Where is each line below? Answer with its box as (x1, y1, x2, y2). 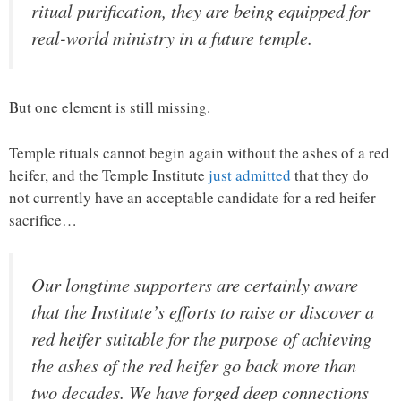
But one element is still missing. (9, 97, 210, 118)
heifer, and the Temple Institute (9, 164, 209, 185)
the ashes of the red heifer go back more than (31, 353, 356, 379)
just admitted (209, 164, 291, 185)
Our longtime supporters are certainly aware (31, 272, 358, 298)
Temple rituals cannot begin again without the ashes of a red (9, 141, 389, 163)
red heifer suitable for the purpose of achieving (31, 326, 371, 352)
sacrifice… (9, 209, 77, 230)
